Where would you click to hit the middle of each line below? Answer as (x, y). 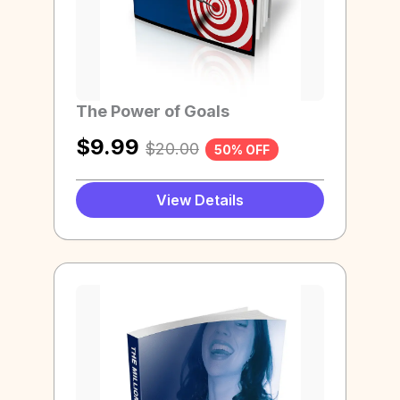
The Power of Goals (153, 111)
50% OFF (242, 149)
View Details (200, 200)
